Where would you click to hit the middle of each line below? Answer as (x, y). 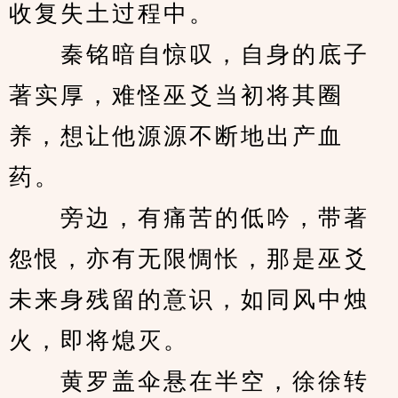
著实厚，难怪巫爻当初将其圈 (176, 96)
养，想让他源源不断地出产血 (176, 136)
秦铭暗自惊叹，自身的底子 (189, 55)
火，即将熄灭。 (99, 341)
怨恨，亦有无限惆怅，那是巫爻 (189, 259)
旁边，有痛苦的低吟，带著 (189, 218)
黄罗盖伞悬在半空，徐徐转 (189, 382)
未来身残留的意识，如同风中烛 (189, 300)
